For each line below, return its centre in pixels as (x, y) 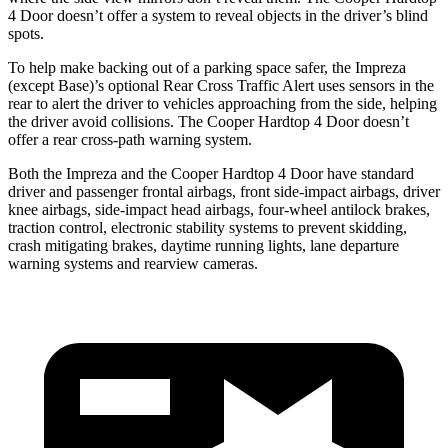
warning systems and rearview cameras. (133, 263)
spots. (26, 33)
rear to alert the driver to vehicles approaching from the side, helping (222, 103)
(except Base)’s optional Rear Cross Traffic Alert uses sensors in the (221, 85)
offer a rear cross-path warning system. (130, 139)
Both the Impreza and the (89, 173)
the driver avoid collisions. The (107, 121)
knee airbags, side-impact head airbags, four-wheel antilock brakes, (219, 209)
